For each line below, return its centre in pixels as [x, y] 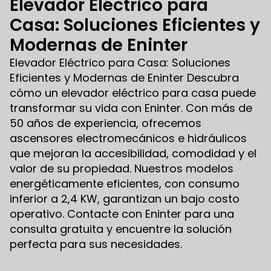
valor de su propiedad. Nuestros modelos [122, 168]
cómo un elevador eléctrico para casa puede [133, 93]
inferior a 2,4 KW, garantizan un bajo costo [125, 198]
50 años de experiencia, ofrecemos [106, 123]
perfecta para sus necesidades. [96, 244]
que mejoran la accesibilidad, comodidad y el [133, 153]
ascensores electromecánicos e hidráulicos [128, 138]
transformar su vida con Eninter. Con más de [131, 108]
